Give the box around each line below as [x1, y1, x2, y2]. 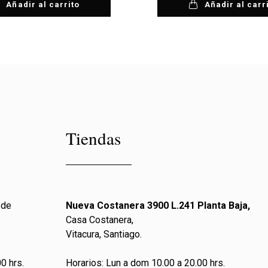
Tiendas [66, 126, 121, 150]
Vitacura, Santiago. [66, 229, 142, 240]
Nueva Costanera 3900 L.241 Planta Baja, [66, 200, 251, 212]
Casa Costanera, [66, 214, 134, 226]
